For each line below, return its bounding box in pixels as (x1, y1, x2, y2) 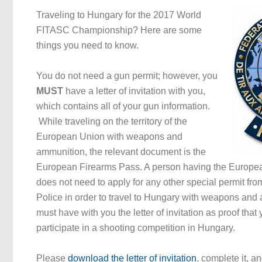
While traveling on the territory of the (36, 116, 188, 126)
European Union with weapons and (36, 132, 183, 142)
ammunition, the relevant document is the (36, 147, 206, 157)
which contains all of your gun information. (36, 101, 211, 111)
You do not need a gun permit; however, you (36, 71, 218, 81)
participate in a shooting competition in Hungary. (36, 223, 236, 233)
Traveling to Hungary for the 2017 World (36, 10, 202, 20)
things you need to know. (36, 40, 139, 50)
